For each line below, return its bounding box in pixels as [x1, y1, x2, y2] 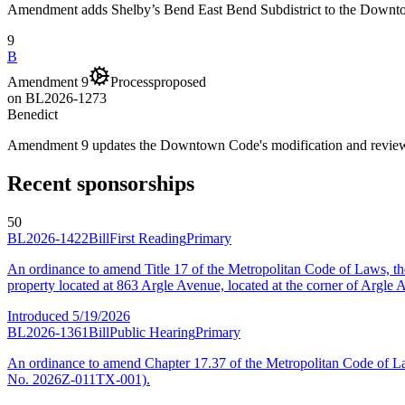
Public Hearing [109, 325, 195, 341]
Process [110, 74, 154, 90]
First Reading [109, 231, 186, 247]
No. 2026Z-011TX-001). [7, 372, 150, 388]
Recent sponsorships [7, 172, 194, 196]
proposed [154, 74, 206, 90]
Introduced [7, 308, 72, 325]
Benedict [7, 107, 58, 123]
